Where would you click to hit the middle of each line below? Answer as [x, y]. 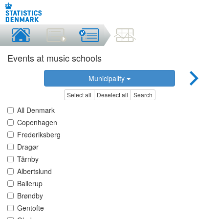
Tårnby [28, 159]
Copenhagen [37, 122]
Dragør [28, 147]
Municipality [107, 78]
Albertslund [34, 171]
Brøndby [30, 196]
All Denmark [36, 110]
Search [143, 95]
